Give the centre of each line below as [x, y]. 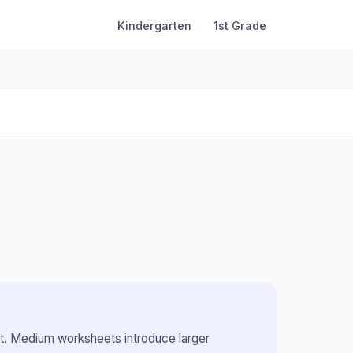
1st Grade [240, 25]
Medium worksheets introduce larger [108, 338]
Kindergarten [154, 25]
